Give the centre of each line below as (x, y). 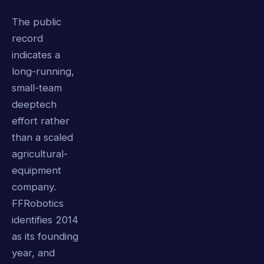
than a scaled (42, 138)
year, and (33, 253)
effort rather (41, 121)
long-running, (43, 72)
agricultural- (40, 154)
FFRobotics (38, 204)
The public (37, 22)
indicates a (36, 55)
